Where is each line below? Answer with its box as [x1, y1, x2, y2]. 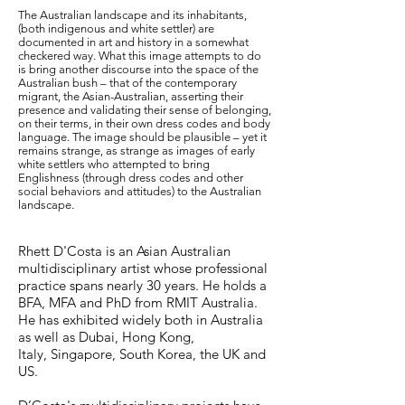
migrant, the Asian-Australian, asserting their [18, 89, 243, 103]
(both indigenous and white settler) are [18, 22, 214, 35]
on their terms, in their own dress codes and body [18, 117, 270, 130]
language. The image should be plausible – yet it [18, 130, 267, 144]
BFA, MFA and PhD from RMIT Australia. [18, 294, 258, 311]
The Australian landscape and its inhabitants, [18, 8, 247, 22]
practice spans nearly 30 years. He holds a [18, 277, 267, 294]
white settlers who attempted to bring [18, 157, 210, 171]
